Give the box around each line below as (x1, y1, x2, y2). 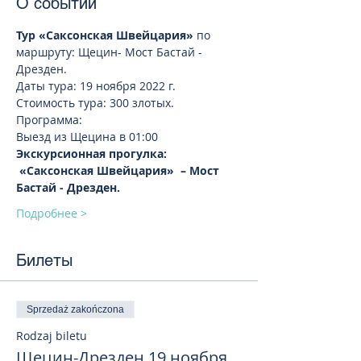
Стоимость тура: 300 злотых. (16, 95, 177, 110)
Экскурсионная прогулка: (16, 146, 170, 161)
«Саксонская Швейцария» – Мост (16, 163, 222, 178)
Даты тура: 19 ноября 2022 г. (16, 78, 179, 93)
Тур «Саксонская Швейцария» (16, 27, 193, 43)
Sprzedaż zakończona (27, 304, 124, 315)
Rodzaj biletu (16, 328, 87, 343)
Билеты (16, 251, 73, 270)
